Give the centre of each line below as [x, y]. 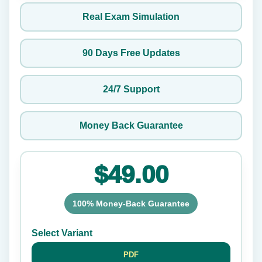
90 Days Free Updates [131, 53]
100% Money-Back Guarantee [131, 203]
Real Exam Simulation [131, 16]
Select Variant [62, 233]
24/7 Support [131, 89]
